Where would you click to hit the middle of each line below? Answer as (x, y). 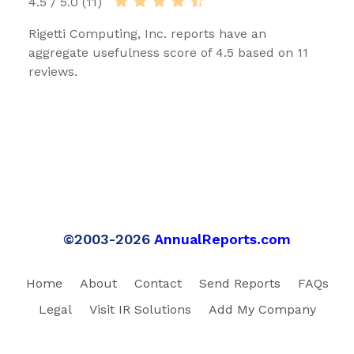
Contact (158, 283)
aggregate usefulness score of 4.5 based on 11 (168, 52)
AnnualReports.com (222, 239)
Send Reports (239, 283)
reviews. (53, 71)
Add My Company (262, 309)
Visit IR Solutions (140, 309)
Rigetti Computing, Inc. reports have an (147, 33)
